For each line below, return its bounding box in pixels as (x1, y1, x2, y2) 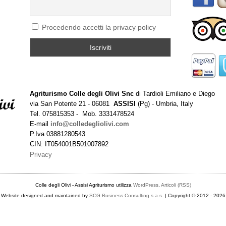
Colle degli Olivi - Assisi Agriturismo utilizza (35, 182, 133, 188)
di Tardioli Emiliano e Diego (134, 90, 215, 97)
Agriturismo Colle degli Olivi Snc (30, 90, 134, 97)
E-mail (30, 120, 50, 128)
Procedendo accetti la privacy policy (42, 23, 156, 31)
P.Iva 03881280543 (30, 130, 85, 138)
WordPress (133, 182, 158, 188)
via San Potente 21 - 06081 (30, 100, 114, 107)
